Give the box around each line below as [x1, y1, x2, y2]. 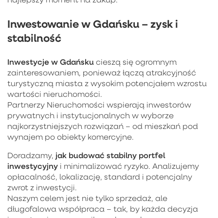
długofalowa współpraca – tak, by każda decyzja [7, 203, 198, 214]
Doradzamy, [7, 150, 55, 160]
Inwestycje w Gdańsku [7, 56, 94, 67]
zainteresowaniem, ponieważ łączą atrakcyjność [7, 67, 196, 77]
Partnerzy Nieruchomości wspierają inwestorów [7, 99, 191, 109]
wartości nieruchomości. [7, 89, 102, 99]
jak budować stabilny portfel [55, 149, 165, 160]
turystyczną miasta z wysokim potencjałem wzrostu [7, 78, 207, 88]
